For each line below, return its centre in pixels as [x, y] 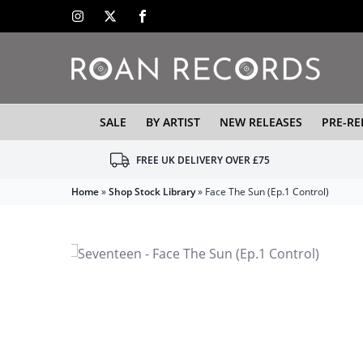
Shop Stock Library [152, 192]
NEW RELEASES [261, 122]
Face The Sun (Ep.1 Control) [267, 192]
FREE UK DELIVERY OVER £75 [203, 160]
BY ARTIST [173, 122]
